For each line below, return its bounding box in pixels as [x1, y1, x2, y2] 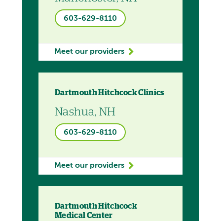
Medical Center [55, 212, 114, 220]
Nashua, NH [55, 106, 116, 118]
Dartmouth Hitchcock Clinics [55, 88, 164, 97]
